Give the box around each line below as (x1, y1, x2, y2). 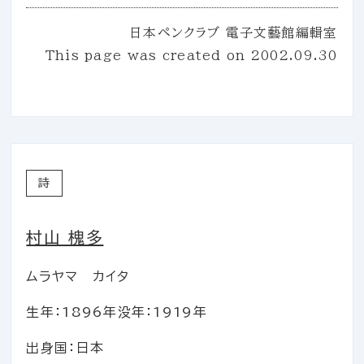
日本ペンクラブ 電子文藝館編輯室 (129, 25, 338, 39)
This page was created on (45, 48, 251, 62)
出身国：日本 (26, 341, 105, 355)
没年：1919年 (117, 305, 207, 319)
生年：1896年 (26, 305, 118, 319)
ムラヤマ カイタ (26, 270, 130, 284)
